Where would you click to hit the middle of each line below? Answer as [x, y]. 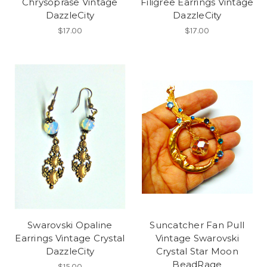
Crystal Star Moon [197, 251]
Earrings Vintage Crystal [70, 238]
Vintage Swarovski [197, 238]
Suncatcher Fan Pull [197, 225]
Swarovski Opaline [70, 225]
